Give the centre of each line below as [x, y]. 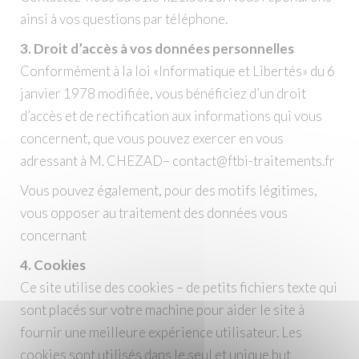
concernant [53, 236]
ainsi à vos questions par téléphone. [123, 19]
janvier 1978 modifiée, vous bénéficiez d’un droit [163, 94]
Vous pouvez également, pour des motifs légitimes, [168, 191]
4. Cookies [52, 265]
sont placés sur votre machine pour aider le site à [162, 310]
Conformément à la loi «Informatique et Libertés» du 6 [177, 71]
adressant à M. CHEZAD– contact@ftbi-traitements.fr [177, 161]
